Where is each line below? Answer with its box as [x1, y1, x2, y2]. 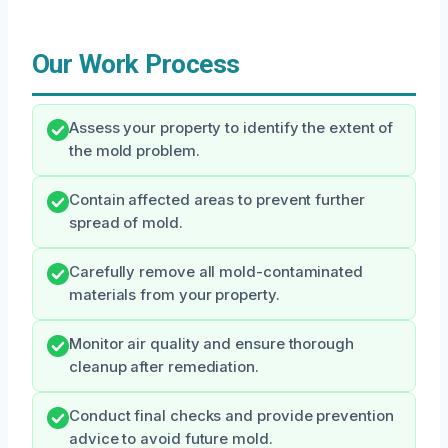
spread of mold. [69, 214, 183, 232]
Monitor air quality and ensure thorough [69, 335, 354, 353]
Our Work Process [32, 49, 240, 79]
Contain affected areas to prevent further [69, 191, 365, 209]
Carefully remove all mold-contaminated [69, 263, 363, 281]
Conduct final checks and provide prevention [69, 407, 394, 425]
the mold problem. [69, 142, 200, 160]
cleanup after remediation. [69, 358, 259, 376]
